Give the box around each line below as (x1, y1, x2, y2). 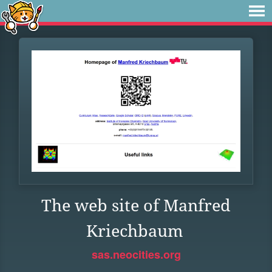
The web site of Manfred (41, 196, 231, 215)
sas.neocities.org (91, 246, 181, 262)
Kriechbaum (86, 222, 183, 240)
